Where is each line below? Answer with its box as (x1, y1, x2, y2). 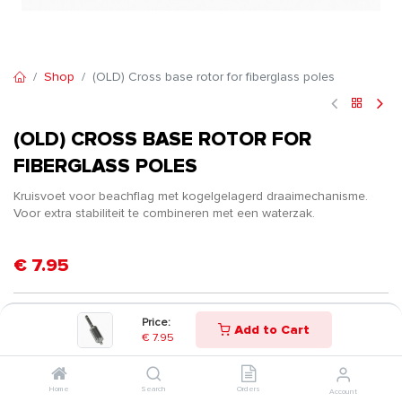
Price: (142, 315, 170, 329)
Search (141, 384, 167, 393)
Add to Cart (231, 322, 310, 337)
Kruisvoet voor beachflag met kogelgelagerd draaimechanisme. (13, 188, 368, 204)
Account (328, 387, 357, 396)
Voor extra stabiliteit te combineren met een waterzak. (13, 205, 315, 221)
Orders (236, 384, 260, 393)
